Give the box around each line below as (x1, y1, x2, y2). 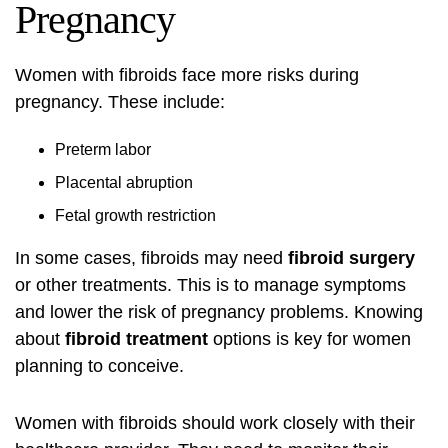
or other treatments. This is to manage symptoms (15, 275, 406, 295)
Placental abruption (55, 174, 193, 191)
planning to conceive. (15, 356, 184, 376)
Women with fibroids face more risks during (15, 65, 359, 85)
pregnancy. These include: (15, 92, 225, 112)
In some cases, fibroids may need (15, 248, 288, 268)
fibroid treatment (65, 329, 208, 349)
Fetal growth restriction (55, 207, 216, 224)
